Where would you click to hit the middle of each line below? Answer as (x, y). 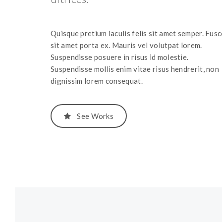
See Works (95, 116)
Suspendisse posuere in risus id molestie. (120, 57)
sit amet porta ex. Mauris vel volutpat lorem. (126, 45)
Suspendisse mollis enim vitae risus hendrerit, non (135, 69)
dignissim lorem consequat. (97, 81)
